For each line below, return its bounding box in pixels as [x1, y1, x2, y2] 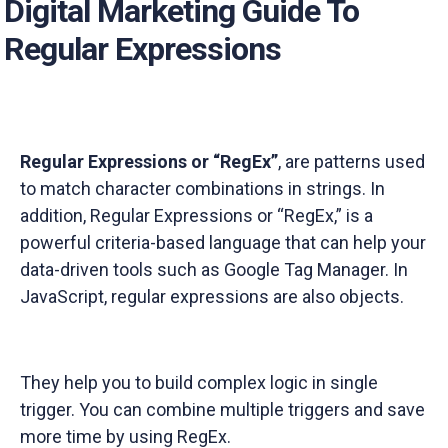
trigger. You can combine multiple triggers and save [20, 399, 425, 420]
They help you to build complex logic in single [20, 372, 378, 393]
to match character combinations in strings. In [20, 178, 385, 199]
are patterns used [285, 151, 425, 172]
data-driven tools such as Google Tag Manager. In [20, 259, 408, 280]
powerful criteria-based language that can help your [20, 232, 426, 253]
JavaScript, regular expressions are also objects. [20, 286, 404, 307]
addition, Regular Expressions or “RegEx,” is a [20, 205, 373, 226]
